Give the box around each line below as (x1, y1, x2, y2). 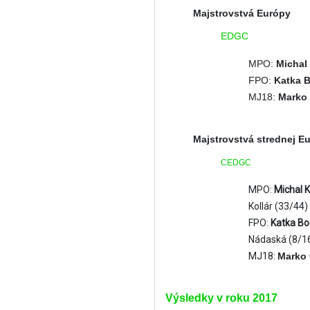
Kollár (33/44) (248, 201, 308, 212)
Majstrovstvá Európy (193, 8, 291, 19)
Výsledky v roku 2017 (165, 292, 277, 304)
